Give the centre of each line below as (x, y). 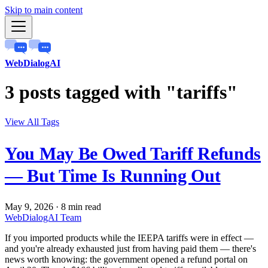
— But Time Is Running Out (113, 175)
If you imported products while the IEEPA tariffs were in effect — (129, 237)
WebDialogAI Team (43, 217)
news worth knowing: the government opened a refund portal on (126, 259)
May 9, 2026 (29, 206)
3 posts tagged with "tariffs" (121, 92)
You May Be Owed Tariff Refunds (133, 153)
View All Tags (32, 121)
